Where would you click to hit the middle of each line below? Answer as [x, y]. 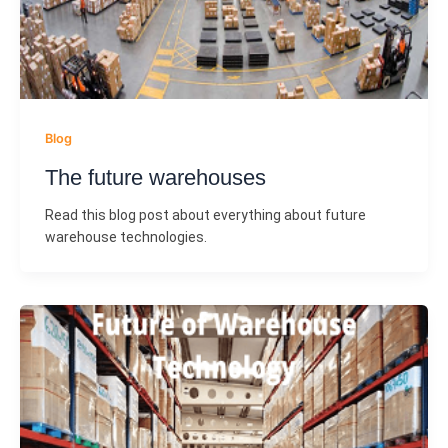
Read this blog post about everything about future [205, 214]
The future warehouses [155, 177]
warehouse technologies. [125, 236]
